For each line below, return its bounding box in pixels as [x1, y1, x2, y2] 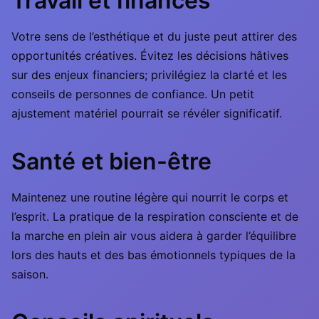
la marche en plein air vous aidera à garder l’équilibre [11, 229, 296, 243]
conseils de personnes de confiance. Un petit [11, 87, 254, 101]
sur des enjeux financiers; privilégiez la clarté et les [11, 68, 287, 82]
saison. [11, 267, 48, 281]
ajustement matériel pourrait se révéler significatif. [11, 106, 282, 120]
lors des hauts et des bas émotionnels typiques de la [11, 248, 296, 262]
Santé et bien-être [11, 147, 211, 175]
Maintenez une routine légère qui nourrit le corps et [11, 190, 288, 204]
